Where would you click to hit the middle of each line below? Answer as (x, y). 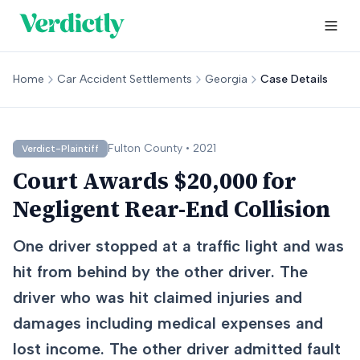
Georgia (226, 79)
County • (167, 148)
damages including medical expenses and (168, 323)
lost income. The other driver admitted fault (177, 349)
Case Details (294, 79)
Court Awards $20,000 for (155, 181)
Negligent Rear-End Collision (172, 209)
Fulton (124, 148)
